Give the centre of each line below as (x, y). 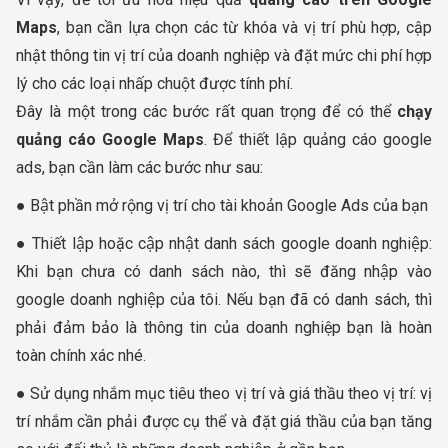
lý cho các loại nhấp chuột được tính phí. (154, 83)
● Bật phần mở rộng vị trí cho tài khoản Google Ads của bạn (222, 205)
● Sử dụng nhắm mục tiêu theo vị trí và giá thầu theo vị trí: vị (224, 393)
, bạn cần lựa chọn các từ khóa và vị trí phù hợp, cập (244, 27)
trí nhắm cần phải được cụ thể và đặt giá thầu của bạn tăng (224, 421)
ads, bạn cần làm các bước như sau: (139, 167)
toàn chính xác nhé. (81, 355)
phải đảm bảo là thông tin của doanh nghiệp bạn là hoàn (224, 327)
